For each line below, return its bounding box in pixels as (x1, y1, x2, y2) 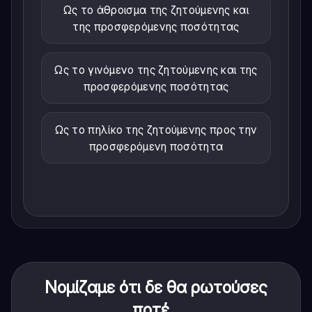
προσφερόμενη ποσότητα (88, 139, 224, 153)
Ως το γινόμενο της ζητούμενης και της (54, 62, 258, 77)
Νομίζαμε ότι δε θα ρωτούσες (44, 276, 267, 297)
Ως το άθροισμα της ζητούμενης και (63, 2, 249, 17)
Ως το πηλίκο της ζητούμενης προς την (54, 122, 258, 136)
